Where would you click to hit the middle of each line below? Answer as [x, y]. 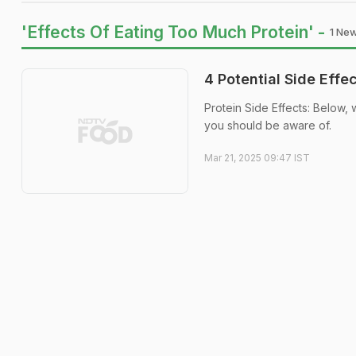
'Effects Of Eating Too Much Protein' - [173, 32]
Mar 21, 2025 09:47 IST [257, 158]
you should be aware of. [268, 125]
